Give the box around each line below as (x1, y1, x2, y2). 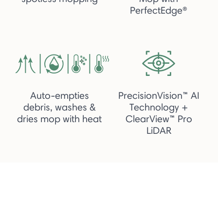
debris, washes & (23, 101, 95, 113)
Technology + (129, 101, 188, 113)
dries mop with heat (17, 112, 102, 125)
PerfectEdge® (130, 4, 187, 16)
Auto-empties (30, 89, 89, 101)
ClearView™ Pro (125, 112, 192, 125)
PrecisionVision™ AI (118, 89, 200, 101)
